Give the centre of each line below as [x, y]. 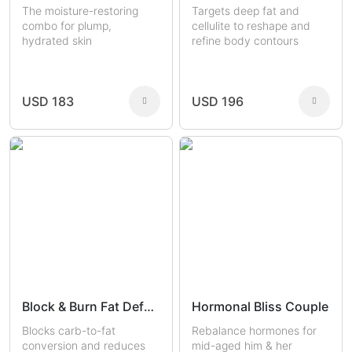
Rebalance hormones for [254, 330]
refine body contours [245, 41]
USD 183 [48, 102]
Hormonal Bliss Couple [260, 306]
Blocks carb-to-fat [69, 330]
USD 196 [218, 102]
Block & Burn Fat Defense [149, 306]
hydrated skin [57, 41]
